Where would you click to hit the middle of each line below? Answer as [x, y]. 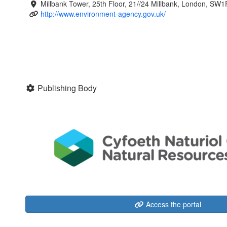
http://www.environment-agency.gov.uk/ [103, 13]
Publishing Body [67, 88]
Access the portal [172, 204]
